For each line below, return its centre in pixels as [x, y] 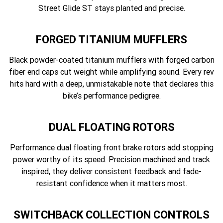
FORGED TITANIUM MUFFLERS [111, 40]
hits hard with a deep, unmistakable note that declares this [111, 84]
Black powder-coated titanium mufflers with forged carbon [111, 60]
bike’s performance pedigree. [111, 96]
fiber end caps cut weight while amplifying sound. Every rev [111, 72]
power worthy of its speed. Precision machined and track [111, 160]
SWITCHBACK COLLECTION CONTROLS [111, 215]
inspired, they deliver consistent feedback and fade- [111, 171]
